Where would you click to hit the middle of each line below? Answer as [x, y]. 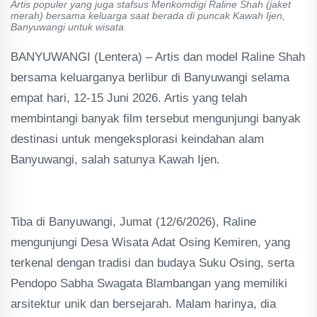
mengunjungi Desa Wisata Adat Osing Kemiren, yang [150, 242]
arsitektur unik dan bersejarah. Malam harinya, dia [143, 304]
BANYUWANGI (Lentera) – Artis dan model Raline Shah [158, 57]
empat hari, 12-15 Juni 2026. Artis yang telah [129, 98]
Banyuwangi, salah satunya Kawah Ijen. [117, 159]
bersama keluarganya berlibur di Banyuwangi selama [150, 77]
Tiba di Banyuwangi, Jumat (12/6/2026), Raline [133, 221]
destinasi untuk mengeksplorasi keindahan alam [137, 139]
